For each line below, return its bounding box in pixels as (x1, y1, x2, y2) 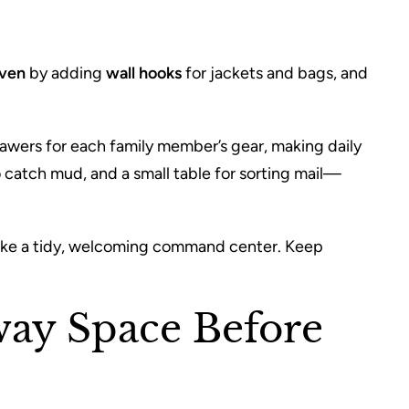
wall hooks (106, 63, 182, 84)
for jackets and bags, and (182, 63, 368, 84)
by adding (26, 63, 106, 84)
